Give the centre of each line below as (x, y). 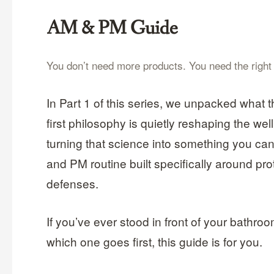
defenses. (73, 183)
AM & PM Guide (113, 29)
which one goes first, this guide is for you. (155, 241)
